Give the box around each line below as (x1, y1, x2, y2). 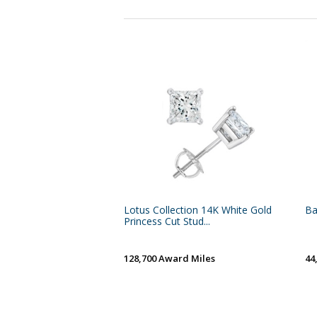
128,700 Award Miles (124, 251, 215, 265)
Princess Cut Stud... (124, 214, 210, 228)
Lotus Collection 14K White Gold (124, 202, 272, 217)
